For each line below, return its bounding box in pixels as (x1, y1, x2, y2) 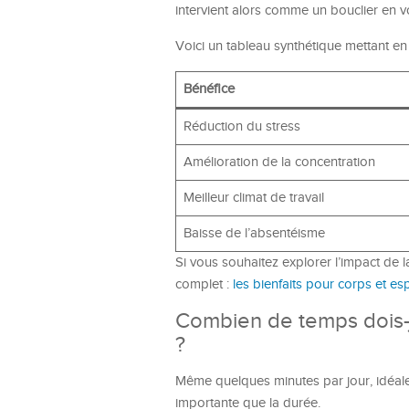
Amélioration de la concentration (183, 154, 375, 170)
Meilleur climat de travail (183, 190, 324, 205)
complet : (175, 277, 233, 292)
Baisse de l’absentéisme (183, 225, 325, 241)
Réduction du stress (183, 119, 300, 134)
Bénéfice (183, 81, 235, 97)
